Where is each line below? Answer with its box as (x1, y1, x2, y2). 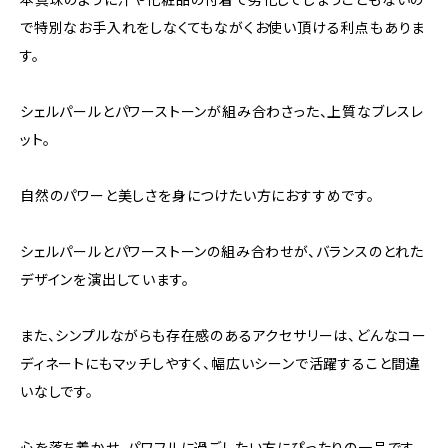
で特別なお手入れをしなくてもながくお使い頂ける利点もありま (20, 18, 426, 36)
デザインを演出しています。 (20, 270, 190, 288)
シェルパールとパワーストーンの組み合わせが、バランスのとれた (20, 242, 425, 260)
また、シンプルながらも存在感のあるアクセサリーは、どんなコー (20, 326, 428, 344)
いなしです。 (20, 382, 94, 400)
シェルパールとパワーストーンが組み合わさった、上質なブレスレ (20, 102, 424, 120)
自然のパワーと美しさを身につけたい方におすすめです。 (20, 186, 375, 204)
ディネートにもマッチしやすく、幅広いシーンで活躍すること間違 (20, 354, 421, 372)
